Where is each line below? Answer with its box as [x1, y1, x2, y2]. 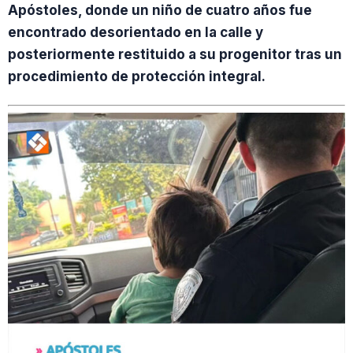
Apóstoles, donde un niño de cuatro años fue [8, 2, 312, 19]
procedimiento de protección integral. [8, 69, 266, 85]
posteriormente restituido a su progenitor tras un [8, 46, 342, 63]
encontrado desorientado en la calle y [8, 24, 263, 41]
